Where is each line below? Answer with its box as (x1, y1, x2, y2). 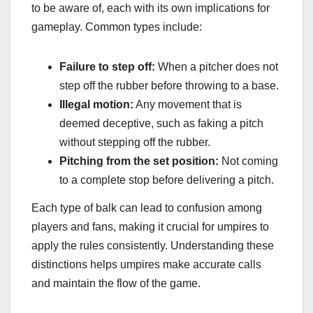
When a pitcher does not (155, 61, 278, 73)
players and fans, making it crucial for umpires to (31, 221, 269, 233)
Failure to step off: (59, 61, 155, 73)
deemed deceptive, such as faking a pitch (59, 117, 263, 130)
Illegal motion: (59, 99, 133, 111)
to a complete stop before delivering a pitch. (59, 174, 274, 187)
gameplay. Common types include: (31, 21, 202, 34)
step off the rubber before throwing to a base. (59, 80, 279, 92)
